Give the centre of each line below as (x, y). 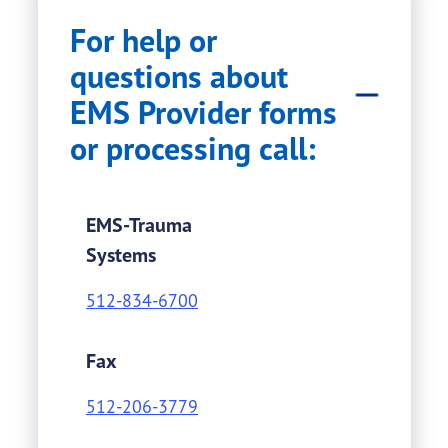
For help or (143, 41)
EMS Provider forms (203, 113)
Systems (121, 255)
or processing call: (193, 149)
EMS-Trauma (139, 225)
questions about (179, 77)
